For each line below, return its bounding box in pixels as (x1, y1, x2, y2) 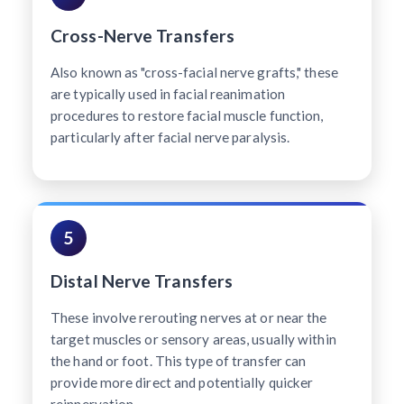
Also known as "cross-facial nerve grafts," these (50, 63, 338, 80)
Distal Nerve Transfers (50, 270, 234, 291)
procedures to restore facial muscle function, (50, 106, 324, 124)
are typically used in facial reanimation (50, 85, 286, 102)
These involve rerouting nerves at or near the (50, 308, 327, 326)
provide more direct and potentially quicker (50, 373, 314, 390)
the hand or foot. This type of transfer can (50, 352, 307, 369)
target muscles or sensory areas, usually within (50, 330, 336, 347)
